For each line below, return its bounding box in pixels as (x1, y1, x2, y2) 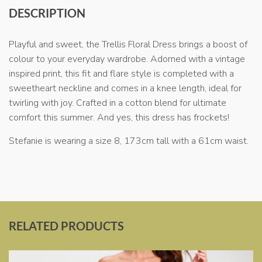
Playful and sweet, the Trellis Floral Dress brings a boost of (9, 37, 247, 51)
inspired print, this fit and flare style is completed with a (9, 67, 234, 80)
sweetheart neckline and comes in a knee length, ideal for (9, 81, 242, 95)
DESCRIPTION (9, 5, 85, 20)
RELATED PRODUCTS (9, 218, 124, 233)
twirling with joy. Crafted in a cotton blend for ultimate (9, 96, 226, 109)
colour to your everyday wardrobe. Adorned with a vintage (9, 52, 245, 65)
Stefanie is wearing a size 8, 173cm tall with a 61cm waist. (9, 134, 249, 147)
